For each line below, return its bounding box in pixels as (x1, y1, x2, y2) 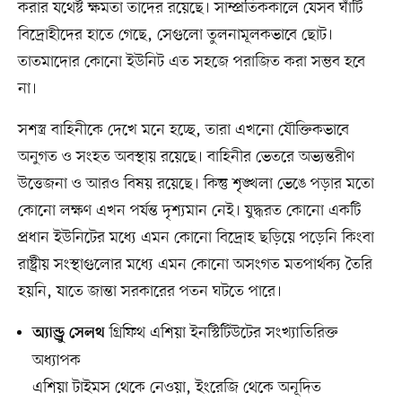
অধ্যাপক (31, 350, 81, 372)
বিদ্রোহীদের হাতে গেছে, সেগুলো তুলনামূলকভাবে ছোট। (17, 24, 333, 47)
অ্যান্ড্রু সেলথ (31, 325, 105, 344)
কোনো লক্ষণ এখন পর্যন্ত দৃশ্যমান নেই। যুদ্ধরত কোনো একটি (17, 200, 361, 223)
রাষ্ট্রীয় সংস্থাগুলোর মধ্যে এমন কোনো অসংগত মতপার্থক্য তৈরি (17, 254, 372, 276)
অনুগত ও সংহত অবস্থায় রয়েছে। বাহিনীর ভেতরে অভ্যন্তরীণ (17, 146, 354, 169)
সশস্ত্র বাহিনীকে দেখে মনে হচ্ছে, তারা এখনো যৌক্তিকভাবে (17, 119, 349, 142)
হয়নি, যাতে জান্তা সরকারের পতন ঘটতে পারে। (17, 281, 282, 303)
